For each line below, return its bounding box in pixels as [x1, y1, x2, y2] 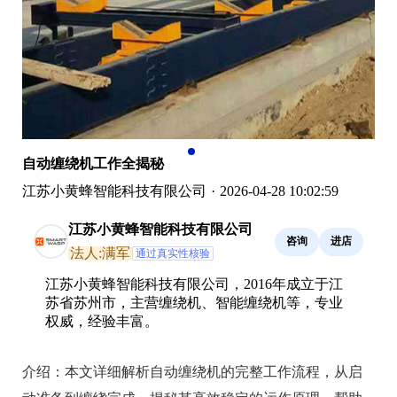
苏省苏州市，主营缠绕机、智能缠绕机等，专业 [45, 294, 343, 310]
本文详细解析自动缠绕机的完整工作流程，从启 [65, 363, 362, 379]
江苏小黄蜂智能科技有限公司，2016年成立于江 [45, 276, 343, 292]
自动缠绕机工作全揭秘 [22, 155, 164, 171]
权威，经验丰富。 [45, 313, 159, 329]
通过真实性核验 [136, 246, 210, 260]
